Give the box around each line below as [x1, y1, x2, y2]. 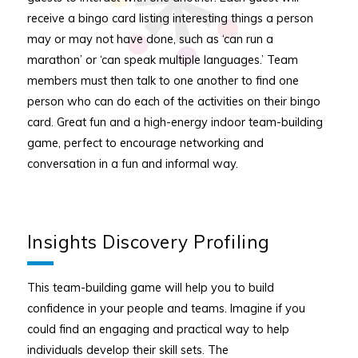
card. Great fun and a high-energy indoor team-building [26, 114, 323, 130]
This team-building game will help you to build [26, 279, 274, 295]
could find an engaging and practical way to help [26, 320, 289, 336]
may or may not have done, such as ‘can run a [26, 31, 273, 47]
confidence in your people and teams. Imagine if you [26, 300, 305, 316]
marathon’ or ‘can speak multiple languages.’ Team [26, 52, 298, 68]
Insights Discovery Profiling [26, 230, 270, 254]
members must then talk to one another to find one [26, 73, 299, 89]
